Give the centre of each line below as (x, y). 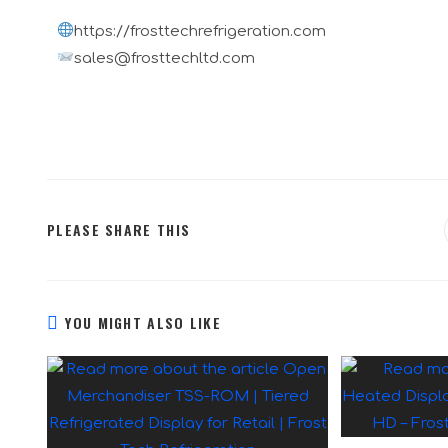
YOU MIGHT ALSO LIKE (143, 322)
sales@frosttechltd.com (165, 58)
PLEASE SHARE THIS (119, 229)
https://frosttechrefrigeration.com (200, 31)
